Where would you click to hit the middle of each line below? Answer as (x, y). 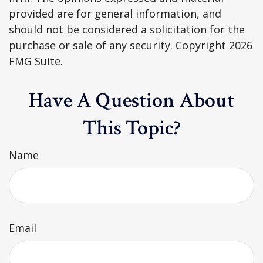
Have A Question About (131, 100)
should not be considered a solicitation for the (127, 29)
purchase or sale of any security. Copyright (119, 45)
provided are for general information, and (115, 13)
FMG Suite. (36, 61)
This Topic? (131, 128)
